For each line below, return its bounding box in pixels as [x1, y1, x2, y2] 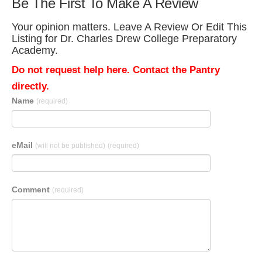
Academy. [12, 44, 58, 56]
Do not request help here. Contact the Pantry [12, 64, 220, 75]
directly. [12, 81, 49, 92]
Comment [12, 185, 52, 194]
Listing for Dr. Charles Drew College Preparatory [12, 33, 237, 44]
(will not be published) [35, 142, 105, 150]
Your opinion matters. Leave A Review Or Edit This [12, 21, 247, 33]
